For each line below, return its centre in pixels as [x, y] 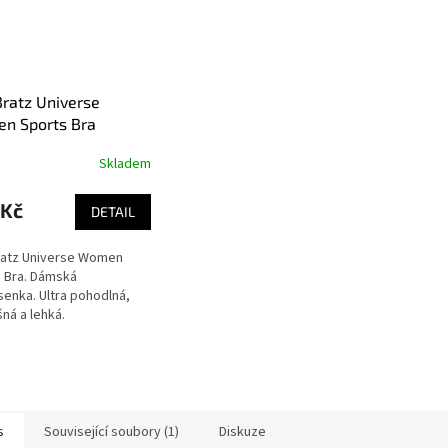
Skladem [124, 164]
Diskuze [242, 431]
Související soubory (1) [111, 431]
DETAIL [112, 211]
